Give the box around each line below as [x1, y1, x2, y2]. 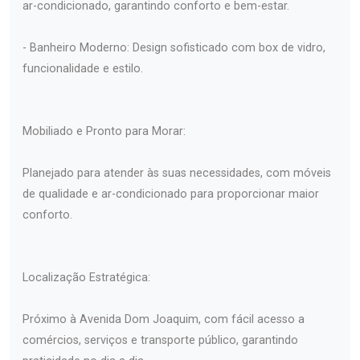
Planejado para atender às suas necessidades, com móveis [22, 166, 331, 181]
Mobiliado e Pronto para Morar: [22, 125, 186, 139]
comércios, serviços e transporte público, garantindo [22, 333, 298, 348]
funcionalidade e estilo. [22, 62, 143, 76]
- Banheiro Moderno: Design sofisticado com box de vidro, [22, 41, 325, 55]
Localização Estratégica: [22, 271, 150, 285]
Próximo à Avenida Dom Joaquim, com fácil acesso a [22, 313, 305, 327]
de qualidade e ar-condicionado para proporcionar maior [22, 187, 319, 202]
